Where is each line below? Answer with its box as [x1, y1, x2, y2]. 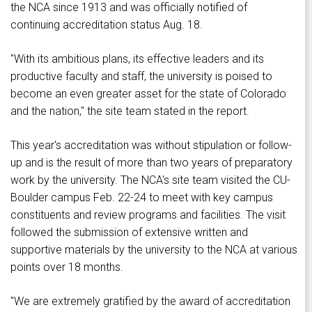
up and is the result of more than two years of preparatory [10, 156, 292, 170]
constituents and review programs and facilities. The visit [10, 208, 286, 222]
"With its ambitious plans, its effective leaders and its [10, 52, 264, 66]
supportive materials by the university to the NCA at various [10, 243, 297, 257]
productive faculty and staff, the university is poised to [10, 70, 272, 84]
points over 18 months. [10, 260, 123, 274]
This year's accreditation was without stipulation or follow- [10, 139, 292, 153]
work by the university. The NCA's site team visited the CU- [10, 173, 290, 187]
